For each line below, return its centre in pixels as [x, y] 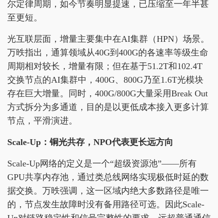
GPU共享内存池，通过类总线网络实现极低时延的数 [108, 177]
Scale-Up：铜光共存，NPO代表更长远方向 [90, 142]
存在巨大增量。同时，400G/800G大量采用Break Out [108, 93]
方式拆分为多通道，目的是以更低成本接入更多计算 [108, 107]
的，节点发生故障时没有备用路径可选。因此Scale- [106, 204]
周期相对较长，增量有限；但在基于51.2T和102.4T [105, 66]
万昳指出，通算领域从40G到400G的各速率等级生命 [108, 52]
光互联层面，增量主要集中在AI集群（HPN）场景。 [108, 39]
